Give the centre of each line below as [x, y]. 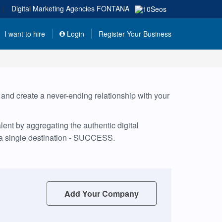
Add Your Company [102, 193]
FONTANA [113, 8]
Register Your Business [135, 34]
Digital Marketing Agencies [54, 8]
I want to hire [25, 34]
